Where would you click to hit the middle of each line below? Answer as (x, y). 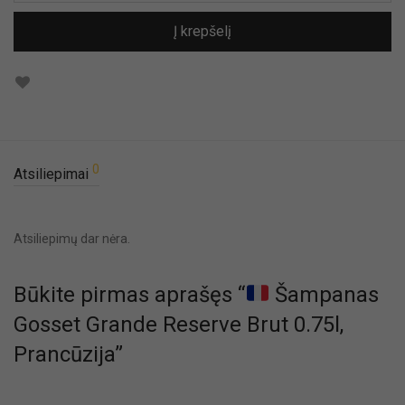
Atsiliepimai (53, 174)
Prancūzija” (68, 354)
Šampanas (325, 294)
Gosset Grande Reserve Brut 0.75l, (179, 324)
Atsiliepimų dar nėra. (72, 238)
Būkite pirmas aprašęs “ (129, 294)
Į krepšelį (202, 31)
